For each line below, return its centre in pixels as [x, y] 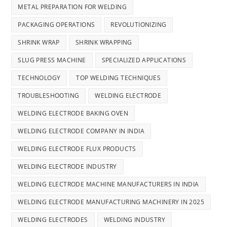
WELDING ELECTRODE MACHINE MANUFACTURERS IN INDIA [108, 184]
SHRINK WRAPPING [104, 43]
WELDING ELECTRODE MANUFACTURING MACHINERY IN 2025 [111, 202]
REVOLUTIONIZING [139, 25]
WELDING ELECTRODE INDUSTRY [67, 167]
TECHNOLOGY [39, 78]
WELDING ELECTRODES [53, 220]
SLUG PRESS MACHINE [52, 60]
